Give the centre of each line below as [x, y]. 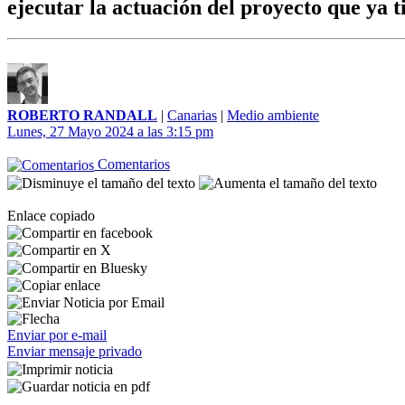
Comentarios [132, 164]
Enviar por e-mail [57, 335]
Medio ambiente [273, 115]
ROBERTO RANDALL [82, 115]
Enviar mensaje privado [75, 352]
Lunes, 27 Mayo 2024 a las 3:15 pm [110, 132]
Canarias [192, 115]
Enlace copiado [51, 215]
